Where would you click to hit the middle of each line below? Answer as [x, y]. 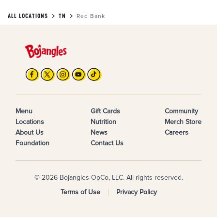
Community [181, 111]
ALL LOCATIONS [28, 16]
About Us [30, 132]
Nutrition [103, 122]
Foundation [32, 143]
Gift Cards [105, 111]
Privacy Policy [136, 192]
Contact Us [107, 143]
